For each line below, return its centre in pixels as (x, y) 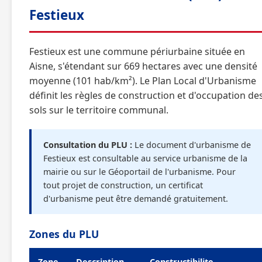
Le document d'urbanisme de (192, 145)
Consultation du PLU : (88, 145)
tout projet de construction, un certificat (123, 185)
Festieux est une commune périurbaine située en (137, 51)
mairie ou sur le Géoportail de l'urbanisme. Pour (139, 172)
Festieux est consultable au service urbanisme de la (145, 158)
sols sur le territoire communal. (99, 110)
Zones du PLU (64, 234)
